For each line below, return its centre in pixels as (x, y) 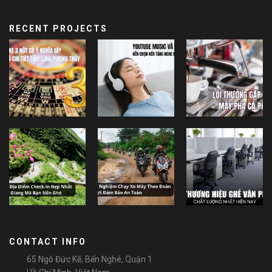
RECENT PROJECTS (58, 29)
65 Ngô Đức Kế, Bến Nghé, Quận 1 (90, 260)
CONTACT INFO (48, 242)
